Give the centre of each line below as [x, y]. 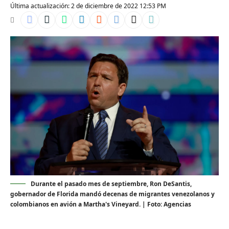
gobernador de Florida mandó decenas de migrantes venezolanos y [112, 194]
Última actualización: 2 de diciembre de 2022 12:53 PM [88, 6]
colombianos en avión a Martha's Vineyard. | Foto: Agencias [101, 204]
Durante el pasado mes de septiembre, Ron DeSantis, [111, 184]
